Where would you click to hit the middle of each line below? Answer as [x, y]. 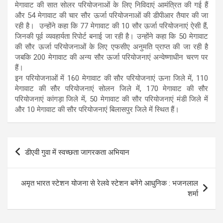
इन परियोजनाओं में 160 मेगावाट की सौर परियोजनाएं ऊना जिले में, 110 [111, 78]
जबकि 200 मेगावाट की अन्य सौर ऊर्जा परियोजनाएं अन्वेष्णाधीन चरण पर [111, 57]
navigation [36, 160]
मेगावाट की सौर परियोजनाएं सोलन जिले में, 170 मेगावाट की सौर [111, 88]
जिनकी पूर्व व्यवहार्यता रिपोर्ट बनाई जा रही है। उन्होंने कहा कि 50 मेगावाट [111, 36]
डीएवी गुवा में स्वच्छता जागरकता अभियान [77, 152]
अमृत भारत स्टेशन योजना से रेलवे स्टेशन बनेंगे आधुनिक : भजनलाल [110, 183]
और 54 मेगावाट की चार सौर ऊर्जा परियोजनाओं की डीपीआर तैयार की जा [111, 15]
